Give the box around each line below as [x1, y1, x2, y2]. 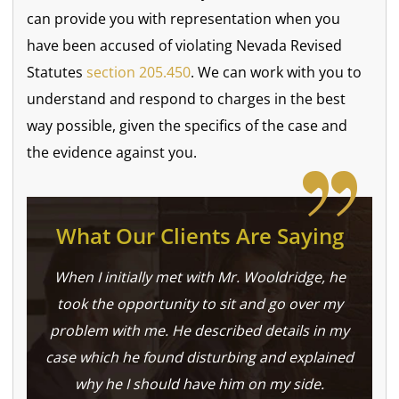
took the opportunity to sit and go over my [56, 293, 343, 313]
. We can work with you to [191, 61, 362, 82]
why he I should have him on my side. [75, 373, 324, 394]
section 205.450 [83, 61, 191, 82]
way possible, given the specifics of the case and [27, 115, 348, 135]
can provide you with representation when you [27, 8, 341, 28]
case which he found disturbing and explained [45, 346, 354, 367]
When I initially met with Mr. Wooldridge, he [53, 266, 346, 287]
